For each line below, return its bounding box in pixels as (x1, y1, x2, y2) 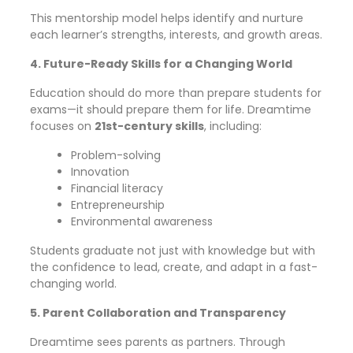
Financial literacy (71, 180, 163, 196)
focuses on (30, 118, 95, 134)
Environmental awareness (71, 214, 213, 229)
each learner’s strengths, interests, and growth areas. (30, 27, 322, 43)
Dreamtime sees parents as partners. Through (30, 334, 285, 350)
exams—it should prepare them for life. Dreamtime (30, 102, 311, 117)
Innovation (71, 164, 129, 180)
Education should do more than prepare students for (30, 85, 321, 101)
